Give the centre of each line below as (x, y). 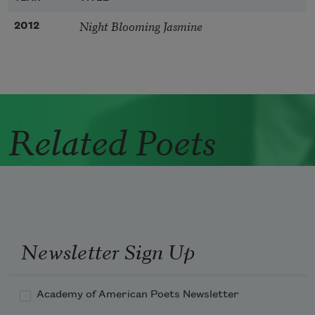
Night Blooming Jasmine (141, 26)
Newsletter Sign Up (108, 251)
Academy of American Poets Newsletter (138, 295)
